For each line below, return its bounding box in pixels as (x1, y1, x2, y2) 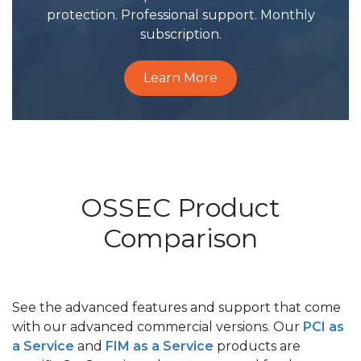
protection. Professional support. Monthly (46, 7, 315, 23)
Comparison (103, 222, 258, 254)
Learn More (143, 70, 218, 85)
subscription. (139, 27, 222, 42)
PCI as (303, 319, 344, 334)
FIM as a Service (106, 338, 214, 354)
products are (217, 338, 301, 354)
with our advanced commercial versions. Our (12, 319, 303, 334)
